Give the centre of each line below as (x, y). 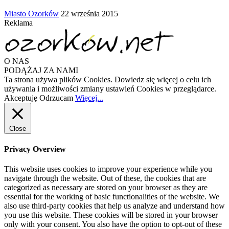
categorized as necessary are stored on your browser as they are (106, 188)
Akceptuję (21, 98)
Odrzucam (56, 98)
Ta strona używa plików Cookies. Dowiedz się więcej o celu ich (108, 79)
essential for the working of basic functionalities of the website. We (112, 197)
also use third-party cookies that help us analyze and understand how (114, 206)
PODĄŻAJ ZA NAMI (41, 70)
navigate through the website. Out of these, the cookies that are (105, 178)
